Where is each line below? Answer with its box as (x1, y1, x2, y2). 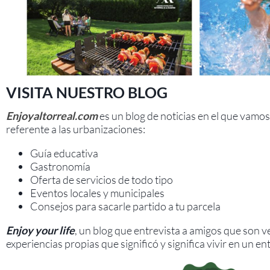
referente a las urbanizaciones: (6, 122, 145, 136)
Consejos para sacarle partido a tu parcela (30, 199, 221, 213)
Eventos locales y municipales (30, 186, 165, 200)
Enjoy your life (6, 224, 75, 237)
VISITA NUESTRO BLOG (6, 83, 168, 102)
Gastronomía (30, 160, 90, 174)
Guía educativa (30, 146, 98, 160)
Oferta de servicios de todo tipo (30, 173, 173, 187)
